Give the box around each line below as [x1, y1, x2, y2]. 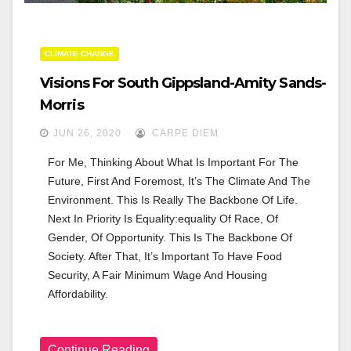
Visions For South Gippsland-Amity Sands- [40, 74, 327, 92]
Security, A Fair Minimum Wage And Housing [48, 269, 267, 281]
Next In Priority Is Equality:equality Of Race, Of [48, 212, 278, 225]
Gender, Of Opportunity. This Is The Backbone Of [48, 231, 292, 244]
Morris [40, 96, 84, 114]
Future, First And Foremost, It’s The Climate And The [48, 175, 310, 187]
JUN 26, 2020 [53, 128, 121, 139]
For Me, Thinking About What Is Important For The [48, 156, 299, 168]
